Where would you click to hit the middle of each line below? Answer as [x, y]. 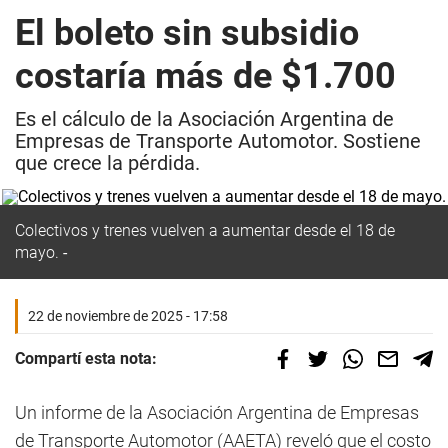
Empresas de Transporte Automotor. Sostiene [218, 141]
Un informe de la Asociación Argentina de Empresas [217, 412]
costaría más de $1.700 [205, 76]
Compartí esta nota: [86, 358]
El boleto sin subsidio [187, 33]
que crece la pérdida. [107, 163]
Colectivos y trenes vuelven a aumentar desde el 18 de [205, 230]
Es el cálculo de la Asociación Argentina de [204, 119]
